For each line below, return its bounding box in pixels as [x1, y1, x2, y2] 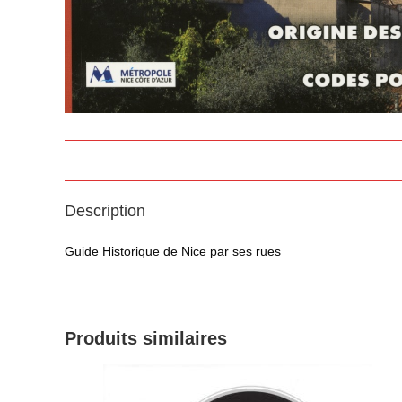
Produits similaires [65, 328, 227, 348]
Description [65, 201, 145, 220]
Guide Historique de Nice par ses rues [65, 243, 281, 258]
